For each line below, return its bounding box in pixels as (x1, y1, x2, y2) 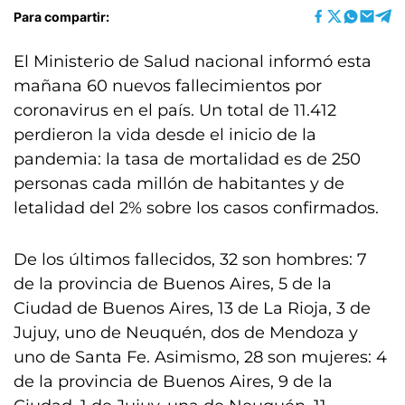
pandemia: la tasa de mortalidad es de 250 (14, 149, 361, 169)
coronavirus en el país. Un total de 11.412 (14, 100, 336, 120)
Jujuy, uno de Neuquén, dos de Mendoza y (14, 323, 358, 343)
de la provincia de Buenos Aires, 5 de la (14, 274, 332, 294)
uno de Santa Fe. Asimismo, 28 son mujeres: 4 (14, 347, 387, 367)
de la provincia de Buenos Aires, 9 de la (14, 372, 333, 391)
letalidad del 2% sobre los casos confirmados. (14, 198, 379, 218)
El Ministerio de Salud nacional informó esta (14, 52, 372, 71)
